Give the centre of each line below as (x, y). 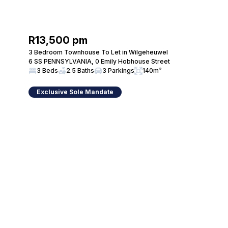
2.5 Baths (80, 70)
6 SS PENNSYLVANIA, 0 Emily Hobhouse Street (99, 61)
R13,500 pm (58, 40)
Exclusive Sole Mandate (75, 92)
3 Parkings (118, 70)
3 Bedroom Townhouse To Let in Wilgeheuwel (98, 52)
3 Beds (47, 70)
